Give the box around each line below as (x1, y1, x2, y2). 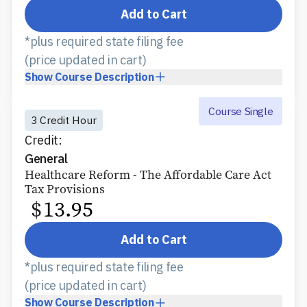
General (25, 150, 68, 167)
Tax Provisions (25, 180, 105, 197)
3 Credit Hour (31, 113, 97, 127)
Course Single (208, 103, 273, 118)
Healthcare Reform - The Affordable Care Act (25, 166, 271, 183)
